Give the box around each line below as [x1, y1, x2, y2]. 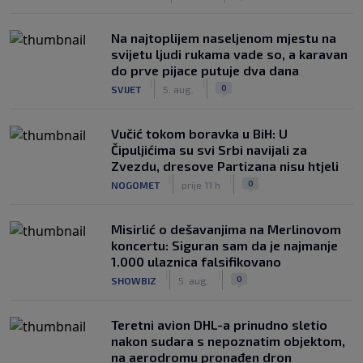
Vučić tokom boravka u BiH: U [111, 126, 288, 141]
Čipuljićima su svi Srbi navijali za [111, 142, 307, 157]
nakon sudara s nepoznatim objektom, [111, 333, 345, 348]
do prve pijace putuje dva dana [111, 62, 299, 78]
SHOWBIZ [111, 274, 156, 286]
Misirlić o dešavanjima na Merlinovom [111, 221, 341, 237]
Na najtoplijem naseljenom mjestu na [111, 30, 336, 45]
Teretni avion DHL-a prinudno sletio [111, 317, 327, 332]
